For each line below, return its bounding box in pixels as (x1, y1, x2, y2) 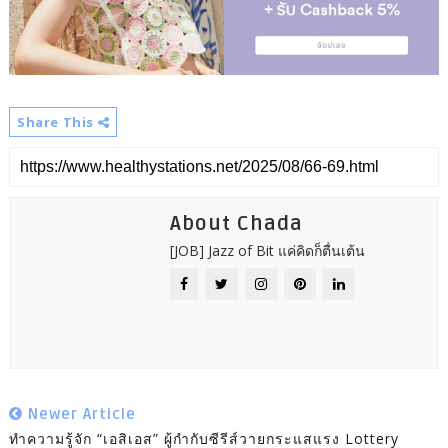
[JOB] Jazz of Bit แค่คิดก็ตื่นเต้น (169, 241, 365, 261)
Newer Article (22, 405, 136, 424)
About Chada (169, 212, 303, 237)
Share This (16, 113, 98, 132)
